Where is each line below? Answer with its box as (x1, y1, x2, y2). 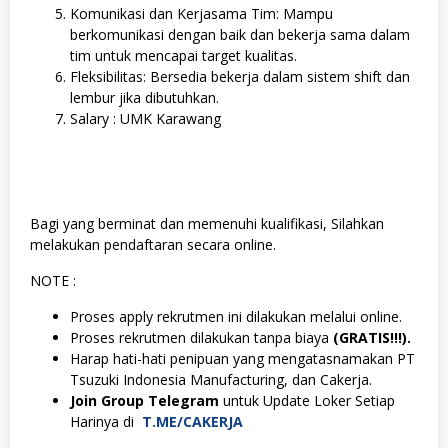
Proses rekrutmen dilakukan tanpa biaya (70, 327, 333, 347)
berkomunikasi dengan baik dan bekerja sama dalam (70, 25, 410, 44)
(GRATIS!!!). (333, 327, 411, 347)
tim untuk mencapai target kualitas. (70, 46, 297, 65)
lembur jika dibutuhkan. (70, 88, 219, 107)
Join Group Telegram (70, 390, 219, 410)
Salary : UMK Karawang (70, 109, 221, 128)
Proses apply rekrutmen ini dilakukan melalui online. (70, 306, 402, 326)
